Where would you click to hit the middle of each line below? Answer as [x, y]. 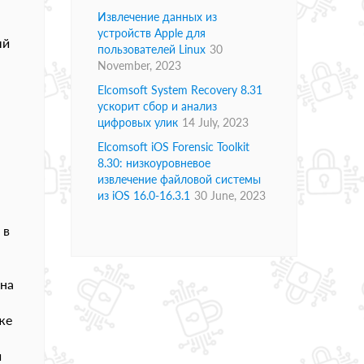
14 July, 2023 [215, 123]
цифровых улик [138, 123]
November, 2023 [139, 66]
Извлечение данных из [157, 17]
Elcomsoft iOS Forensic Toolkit [173, 147]
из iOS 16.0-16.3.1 [144, 196]
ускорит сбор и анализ [157, 106]
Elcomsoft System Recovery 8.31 [180, 90]
